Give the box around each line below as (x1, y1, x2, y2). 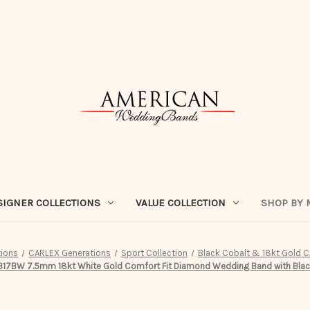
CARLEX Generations (28, 247, 111, 258)
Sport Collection (121, 247, 188, 258)
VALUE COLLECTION (136, 196, 226, 209)
